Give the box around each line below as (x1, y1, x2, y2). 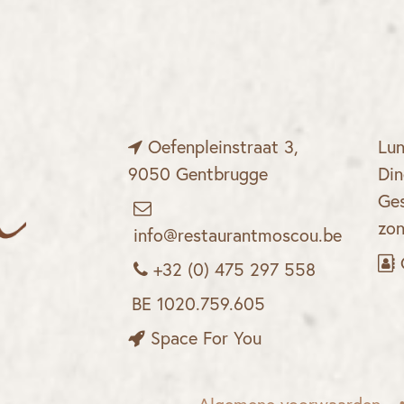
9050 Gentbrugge (127, 166, 268, 185)
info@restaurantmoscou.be (127, 227, 342, 246)
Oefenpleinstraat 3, (142, 139, 304, 158)
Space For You (150, 330, 262, 349)
